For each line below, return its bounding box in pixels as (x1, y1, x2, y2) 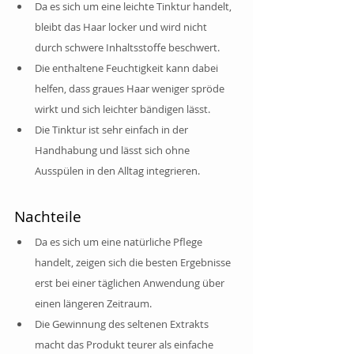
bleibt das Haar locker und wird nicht (35, 19, 209, 34)
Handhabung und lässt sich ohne (35, 142, 192, 157)
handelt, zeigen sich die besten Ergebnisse (35, 254, 233, 269)
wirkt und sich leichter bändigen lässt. (35, 101, 210, 116)
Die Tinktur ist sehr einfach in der (35, 122, 190, 137)
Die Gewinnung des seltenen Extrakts (35, 316, 211, 331)
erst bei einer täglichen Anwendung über (35, 275, 227, 290)
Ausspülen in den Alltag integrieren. (35, 163, 200, 178)
